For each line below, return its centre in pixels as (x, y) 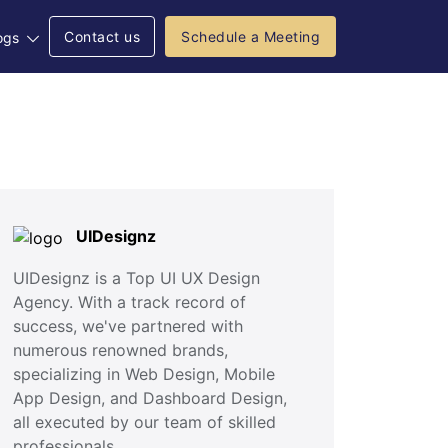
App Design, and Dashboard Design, (150, 397)
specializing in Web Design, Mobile (144, 373)
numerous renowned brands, (120, 349)
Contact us (102, 36)
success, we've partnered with (128, 325)
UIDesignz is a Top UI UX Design (136, 277)
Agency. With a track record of (129, 301)
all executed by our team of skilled (144, 421)
